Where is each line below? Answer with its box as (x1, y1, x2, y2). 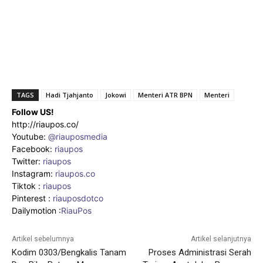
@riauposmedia (48, 131, 107, 141)
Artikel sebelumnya (12, 234, 74, 243)
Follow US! (12, 106, 54, 117)
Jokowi (105, 90, 126, 99)
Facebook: (12, 143, 55, 154)
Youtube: (12, 131, 48, 141)
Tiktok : (12, 180, 43, 191)
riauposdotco (50, 193, 103, 203)
